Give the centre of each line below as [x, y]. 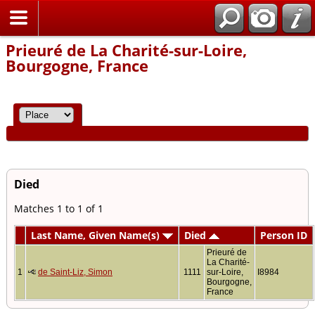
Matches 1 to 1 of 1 [59, 209]
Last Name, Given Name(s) [97, 236]
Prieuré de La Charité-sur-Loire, [126, 50]
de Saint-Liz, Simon [75, 272]
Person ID [284, 236]
